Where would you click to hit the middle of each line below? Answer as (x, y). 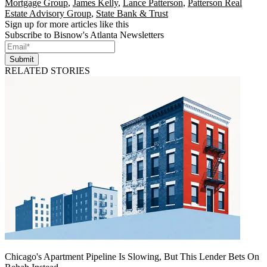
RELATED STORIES (47, 70)
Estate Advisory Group (48, 13)
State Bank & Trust (132, 13)
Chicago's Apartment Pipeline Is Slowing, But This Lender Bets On (132, 256)
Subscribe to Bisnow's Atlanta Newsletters (84, 35)
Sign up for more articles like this (67, 24)
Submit (22, 59)
